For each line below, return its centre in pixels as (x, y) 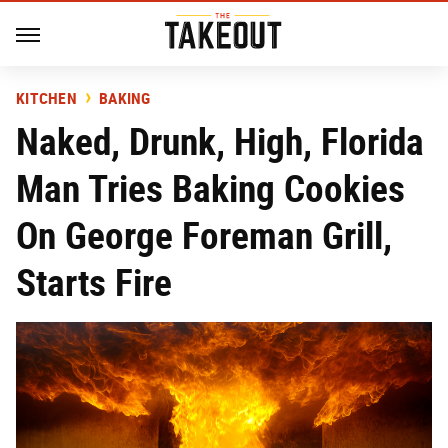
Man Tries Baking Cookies (210, 188)
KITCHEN (46, 98)
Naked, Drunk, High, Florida (220, 141)
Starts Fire (94, 282)
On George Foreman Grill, (204, 235)
